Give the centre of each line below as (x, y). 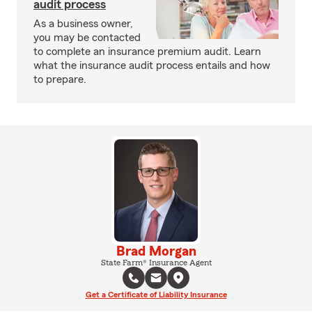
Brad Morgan (156, 251)
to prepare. (60, 79)
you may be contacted (87, 38)
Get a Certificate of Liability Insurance (156, 294)
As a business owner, (83, 24)
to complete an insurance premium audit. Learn (147, 52)
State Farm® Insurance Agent (156, 262)
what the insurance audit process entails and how (152, 65)
